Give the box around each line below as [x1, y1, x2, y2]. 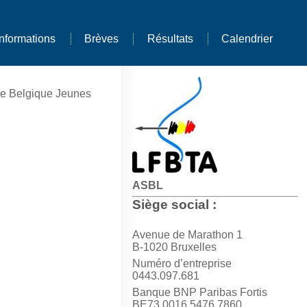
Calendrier [221, 33, 273, 45]
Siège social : [132, 197, 217, 212]
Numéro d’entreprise [132, 258, 232, 270]
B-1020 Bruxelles [132, 241, 217, 254]
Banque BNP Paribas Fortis [132, 286, 267, 299]
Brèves [84, 33, 119, 45]
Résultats [147, 33, 193, 45]
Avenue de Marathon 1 [132, 229, 243, 241]
